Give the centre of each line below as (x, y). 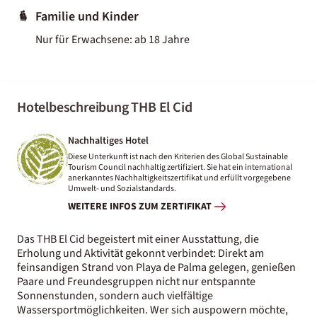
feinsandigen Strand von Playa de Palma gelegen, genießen (156, 267)
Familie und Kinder (87, 16)
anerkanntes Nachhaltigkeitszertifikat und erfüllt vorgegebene (179, 178)
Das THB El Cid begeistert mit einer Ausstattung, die (138, 239)
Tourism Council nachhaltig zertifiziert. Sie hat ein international (180, 167)
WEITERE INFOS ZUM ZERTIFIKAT (140, 207)
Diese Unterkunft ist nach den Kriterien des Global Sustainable (178, 156)
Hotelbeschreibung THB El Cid (105, 107)
